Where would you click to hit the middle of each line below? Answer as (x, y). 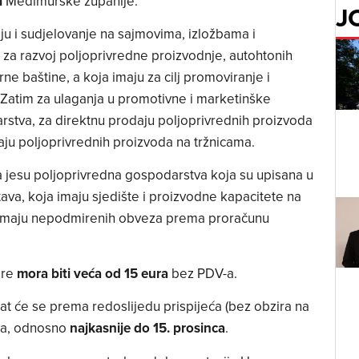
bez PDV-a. (204, 273)
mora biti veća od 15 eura (92, 273)
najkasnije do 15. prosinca (147, 328)
